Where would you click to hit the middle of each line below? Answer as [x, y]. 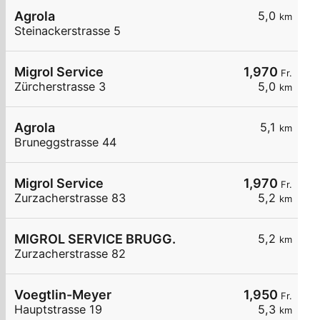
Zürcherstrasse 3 [60, 87]
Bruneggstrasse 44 [65, 142]
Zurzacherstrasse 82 [70, 254]
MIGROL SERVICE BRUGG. [95, 239]
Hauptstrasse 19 [58, 310]
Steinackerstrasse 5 [67, 31]
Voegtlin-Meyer [63, 295]
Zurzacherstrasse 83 [70, 198]
